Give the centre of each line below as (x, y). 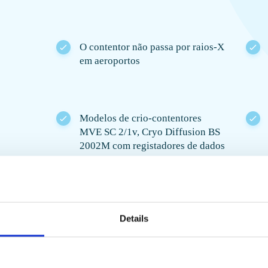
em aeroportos (110, 61)
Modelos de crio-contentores (141, 118)
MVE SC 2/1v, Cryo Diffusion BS (150, 132)
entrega (63, 215)
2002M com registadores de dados (152, 146)
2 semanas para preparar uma (109, 201)
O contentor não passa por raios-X (152, 47)
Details (134, 218)
